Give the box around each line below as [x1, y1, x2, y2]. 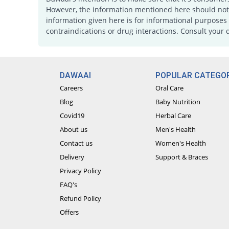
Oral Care [155, 83, 184, 93]
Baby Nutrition [155, 97, 201, 107]
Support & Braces [155, 152, 209, 162]
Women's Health [155, 139, 207, 148]
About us [59, 125, 87, 134]
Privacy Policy [59, 166, 101, 176]
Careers [59, 83, 83, 93]
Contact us [59, 139, 93, 148]
